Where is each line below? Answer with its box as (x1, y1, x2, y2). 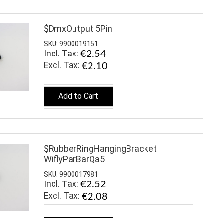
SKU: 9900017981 (44, 170, 98, 179)
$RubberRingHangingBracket (44, 143, 157, 154)
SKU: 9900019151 (44, 40, 98, 48)
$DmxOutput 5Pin (44, 23, 112, 34)
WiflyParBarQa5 (44, 153, 105, 164)
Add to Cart (58, 91, 98, 101)
